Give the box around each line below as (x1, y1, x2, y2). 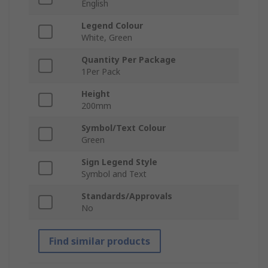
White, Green (81, 32, 132, 44)
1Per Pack (81, 66, 120, 78)
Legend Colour (81, 20, 143, 32)
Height (81, 88, 110, 100)
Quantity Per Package (81, 54, 176, 66)
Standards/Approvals (81, 190, 172, 202)
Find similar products (49, 234, 150, 248)
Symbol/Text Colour (81, 122, 166, 134)
